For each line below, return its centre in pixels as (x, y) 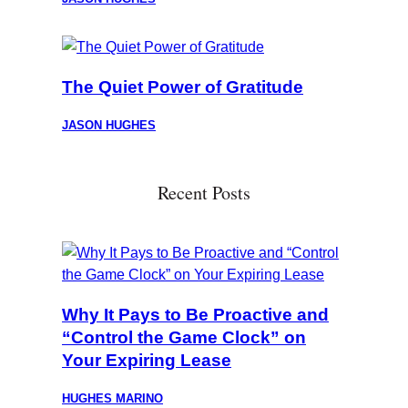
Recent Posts (204, 193)
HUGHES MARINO (112, 399)
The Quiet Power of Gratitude (183, 87)
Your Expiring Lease (147, 361)
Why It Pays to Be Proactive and (195, 315)
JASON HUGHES (109, 126)
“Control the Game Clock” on (184, 338)
